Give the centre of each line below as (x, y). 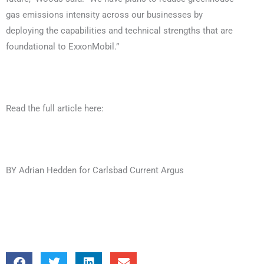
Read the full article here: (56, 108)
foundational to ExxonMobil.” (62, 46)
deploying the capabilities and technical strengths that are (119, 30)
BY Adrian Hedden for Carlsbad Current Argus (95, 170)
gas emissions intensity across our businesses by (104, 14)
